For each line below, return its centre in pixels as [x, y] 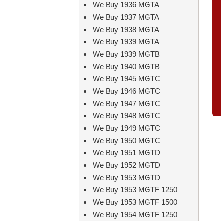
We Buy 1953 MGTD [126, 177]
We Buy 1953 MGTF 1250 [135, 190]
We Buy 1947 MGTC [126, 103]
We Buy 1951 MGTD [126, 153]
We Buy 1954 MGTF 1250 [135, 214]
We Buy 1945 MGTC [126, 79]
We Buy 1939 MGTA [126, 42]
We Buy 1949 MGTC [126, 128]
